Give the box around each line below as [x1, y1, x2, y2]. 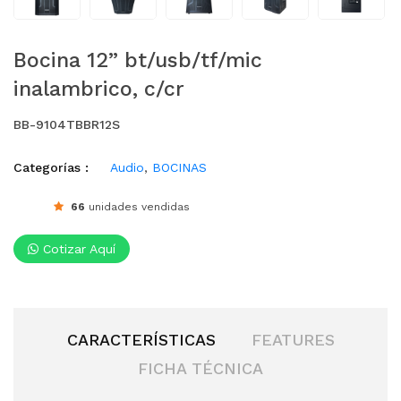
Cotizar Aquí [38, 242, 115, 257]
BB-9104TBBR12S [13, 117, 120, 132]
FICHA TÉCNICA [138, 359, 263, 379]
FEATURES [251, 330, 335, 350]
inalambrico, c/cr [13, 77, 184, 102]
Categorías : [13, 160, 89, 175]
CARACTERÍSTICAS [66, 330, 216, 350]
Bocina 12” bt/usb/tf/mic [13, 48, 262, 73]
